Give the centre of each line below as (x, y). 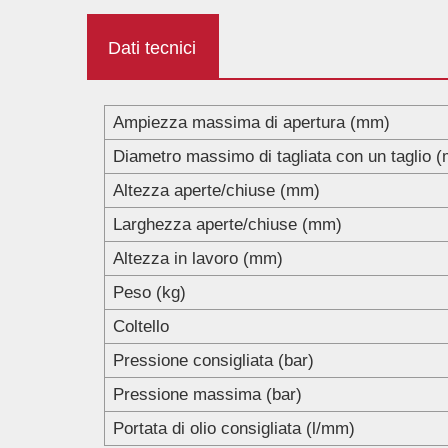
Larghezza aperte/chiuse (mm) (228, 224)
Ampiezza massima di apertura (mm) (252, 122)
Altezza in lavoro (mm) (198, 258)
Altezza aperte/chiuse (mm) (217, 190)
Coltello (141, 326)
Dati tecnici (152, 47)
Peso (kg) (150, 292)
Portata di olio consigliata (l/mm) (234, 428)
